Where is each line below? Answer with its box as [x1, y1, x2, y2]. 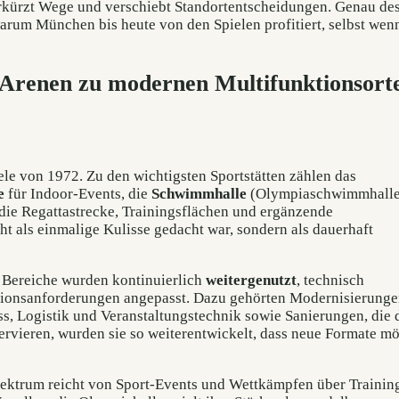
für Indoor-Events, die [4, 184, 151, 202]
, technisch [297, 272, 364, 289]
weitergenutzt [206, 272, 297, 289]
